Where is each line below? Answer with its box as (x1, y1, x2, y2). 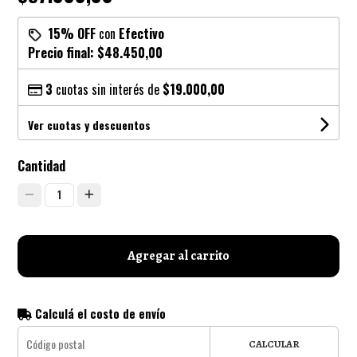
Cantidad (18, 155, 66, 175)
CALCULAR (248, 336, 300, 351)
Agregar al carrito (127, 246, 229, 265)
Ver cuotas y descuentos (28, 116, 151, 133)
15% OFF (48, 23, 96, 43)
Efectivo (119, 23, 165, 43)
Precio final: (28, 42, 98, 62)
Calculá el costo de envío (32, 304, 167, 322)
